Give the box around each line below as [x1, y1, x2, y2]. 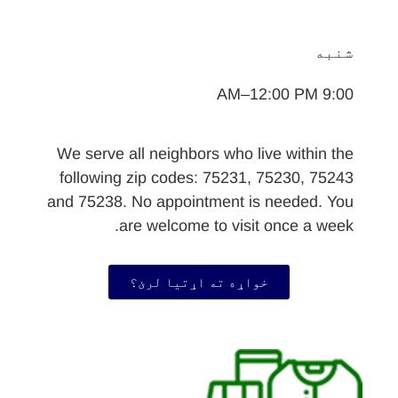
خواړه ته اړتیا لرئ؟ [130, 275, 268, 291]
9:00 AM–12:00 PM [322, 85, 354, 104]
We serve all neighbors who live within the [57, 145, 354, 163]
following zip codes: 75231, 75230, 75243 [60, 169, 354, 187]
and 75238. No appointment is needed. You [47, 193, 354, 211]
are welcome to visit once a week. [119, 217, 354, 235]
